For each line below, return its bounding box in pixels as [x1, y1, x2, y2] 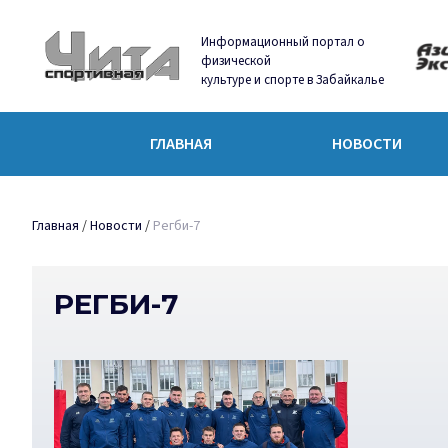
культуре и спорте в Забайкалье [201, 70, 385, 89]
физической [201, 51, 272, 70]
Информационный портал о [201, 32, 366, 51]
